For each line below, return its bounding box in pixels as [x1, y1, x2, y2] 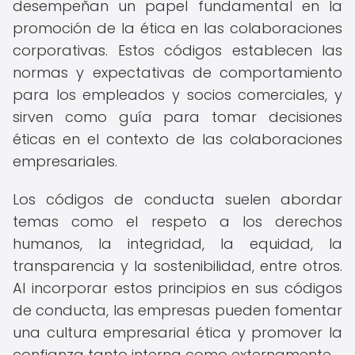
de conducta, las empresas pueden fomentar [13, 300, 342, 320]
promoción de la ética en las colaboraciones [13, 18, 342, 38]
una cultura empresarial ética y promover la [13, 323, 342, 342]
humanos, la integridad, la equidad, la [13, 234, 342, 254]
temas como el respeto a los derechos [13, 212, 342, 231]
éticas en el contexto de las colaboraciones [13, 129, 342, 149]
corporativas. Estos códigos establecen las [13, 40, 342, 60]
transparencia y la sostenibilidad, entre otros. [13, 256, 342, 276]
